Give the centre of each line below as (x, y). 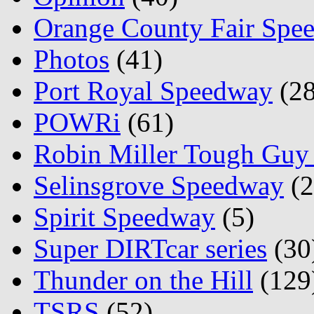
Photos (71, 60)
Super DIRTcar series (150, 249)
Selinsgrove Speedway (159, 186)
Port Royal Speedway (153, 91)
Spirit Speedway (124, 217)
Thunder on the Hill (143, 280)
